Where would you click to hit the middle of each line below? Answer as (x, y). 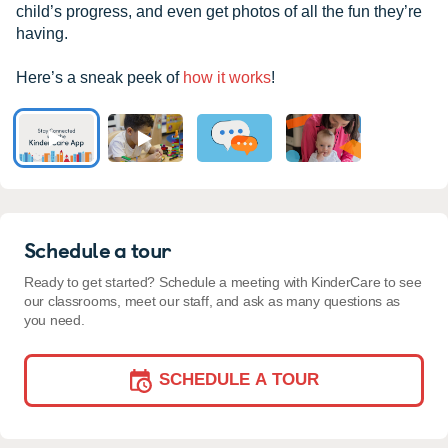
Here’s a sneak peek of (99, 78)
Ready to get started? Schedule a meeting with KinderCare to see (223, 282)
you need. (54, 320)
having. (42, 34)
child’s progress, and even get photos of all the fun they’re (219, 12)
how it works (227, 78)
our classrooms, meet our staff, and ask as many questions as (212, 301)
